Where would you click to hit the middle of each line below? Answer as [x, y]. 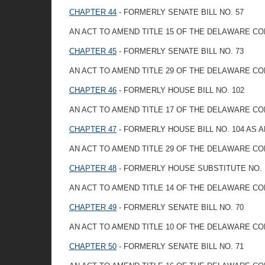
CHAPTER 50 [93, 246]
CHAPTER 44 [93, 12]
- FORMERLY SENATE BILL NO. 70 [180, 207]
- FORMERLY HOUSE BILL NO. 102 [180, 90]
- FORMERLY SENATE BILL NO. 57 [180, 12]
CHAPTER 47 [93, 129]
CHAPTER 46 [93, 90]
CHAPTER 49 [93, 207]
